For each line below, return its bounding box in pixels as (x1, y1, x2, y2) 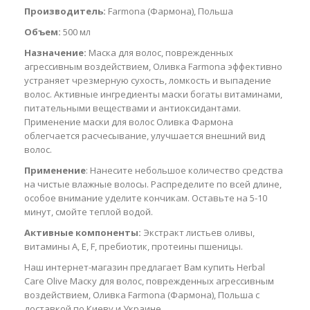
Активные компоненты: (24, 226, 141, 239)
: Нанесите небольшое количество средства (86, 164, 283, 176)
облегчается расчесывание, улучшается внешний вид (24, 129, 265, 142)
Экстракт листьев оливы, (141, 226, 255, 239)
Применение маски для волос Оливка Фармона (24, 116, 233, 128)
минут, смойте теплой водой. (24, 206, 153, 218)
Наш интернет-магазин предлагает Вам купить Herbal (24, 261, 265, 273)
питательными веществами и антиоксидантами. (24, 102, 241, 114)
